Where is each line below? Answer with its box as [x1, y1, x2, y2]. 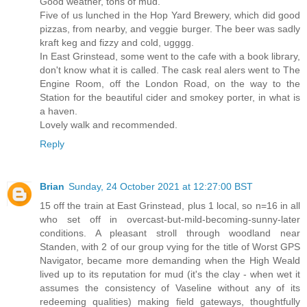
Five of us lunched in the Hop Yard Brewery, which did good [40, 10, 300, 21]
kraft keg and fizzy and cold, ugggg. [40, 37, 194, 49]
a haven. [40, 106, 77, 117]
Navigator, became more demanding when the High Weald [40, 255, 300, 267]
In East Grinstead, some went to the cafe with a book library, [40, 51, 300, 62]
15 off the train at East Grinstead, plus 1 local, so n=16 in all [40, 200, 300, 212]
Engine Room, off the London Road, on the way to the [40, 78, 300, 90]
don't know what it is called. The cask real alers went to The [40, 64, 300, 76]
